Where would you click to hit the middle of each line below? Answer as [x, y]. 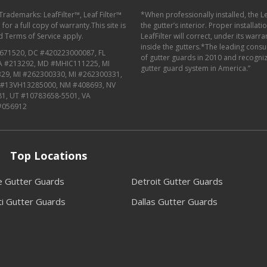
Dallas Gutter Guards [174, 201]
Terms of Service [33, 36]
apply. [72, 36]
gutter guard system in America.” [195, 68]
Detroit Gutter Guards [177, 181]
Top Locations [49, 155]
